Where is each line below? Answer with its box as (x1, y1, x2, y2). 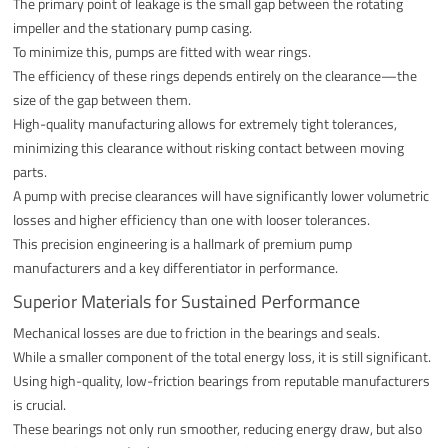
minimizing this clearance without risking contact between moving (13, 136, 405, 158)
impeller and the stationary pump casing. (13, 16, 253, 38)
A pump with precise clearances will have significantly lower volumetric (13, 184, 430, 206)
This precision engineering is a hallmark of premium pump (13, 232, 353, 254)
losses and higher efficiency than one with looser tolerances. (13, 208, 371, 230)
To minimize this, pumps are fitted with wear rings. (13, 40, 312, 62)
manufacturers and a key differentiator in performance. (13, 256, 339, 278)
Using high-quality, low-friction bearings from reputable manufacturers (13, 369, 431, 391)
